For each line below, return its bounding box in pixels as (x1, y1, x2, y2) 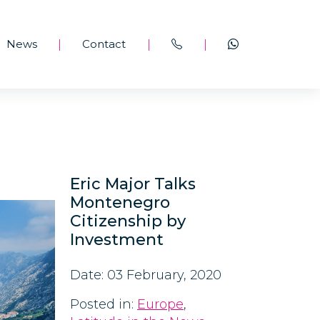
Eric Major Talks (70, 174, 196, 194)
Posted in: (70, 296, 137, 312)
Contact (82, 37, 126, 51)
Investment (70, 229, 164, 249)
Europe (137, 296, 184, 312)
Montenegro (70, 192, 170, 212)
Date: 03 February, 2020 (70, 266, 221, 283)
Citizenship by (70, 211, 186, 231)
